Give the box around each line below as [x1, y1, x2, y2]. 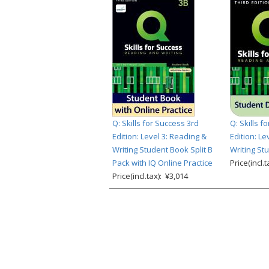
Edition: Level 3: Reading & [112, 131, 207, 142]
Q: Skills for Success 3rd [112, 118, 199, 128]
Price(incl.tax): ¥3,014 [112, 171, 188, 181]
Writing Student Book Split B [112, 144, 213, 155]
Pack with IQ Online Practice [112, 157, 213, 168]
